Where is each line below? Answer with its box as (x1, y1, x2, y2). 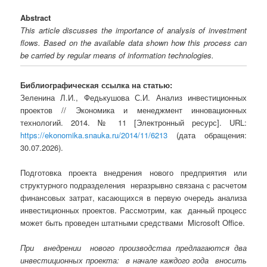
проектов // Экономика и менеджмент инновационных (20, 104, 247, 116)
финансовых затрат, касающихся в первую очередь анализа (20, 191, 247, 203)
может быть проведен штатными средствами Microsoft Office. (20, 216, 246, 228)
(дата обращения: (167, 129, 247, 141)
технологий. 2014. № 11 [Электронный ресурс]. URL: (20, 116, 247, 128)
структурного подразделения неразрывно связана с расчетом (20, 179, 247, 191)
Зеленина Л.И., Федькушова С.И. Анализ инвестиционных (20, 91, 247, 103)
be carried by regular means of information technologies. (20, 49, 215, 61)
